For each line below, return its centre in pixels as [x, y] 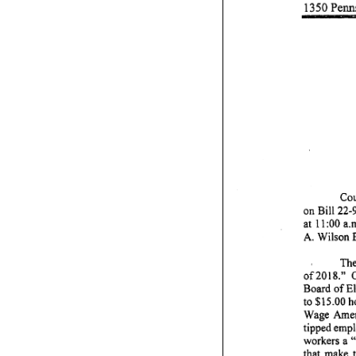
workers [321, 339]
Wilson [333, 235]
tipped [317, 326]
